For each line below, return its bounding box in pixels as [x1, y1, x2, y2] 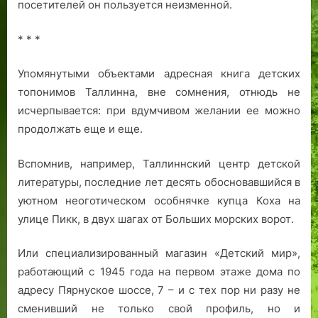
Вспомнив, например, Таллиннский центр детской [18, 156, 300, 170]
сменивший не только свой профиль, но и [18, 302, 300, 316]
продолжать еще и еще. [18, 122, 143, 136]
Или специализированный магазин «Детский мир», [18, 246, 300, 261]
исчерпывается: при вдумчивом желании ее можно [18, 104, 300, 118]
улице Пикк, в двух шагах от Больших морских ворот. [18, 212, 294, 226]
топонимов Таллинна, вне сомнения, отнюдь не [18, 85, 300, 99]
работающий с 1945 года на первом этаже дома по [18, 265, 300, 279]
